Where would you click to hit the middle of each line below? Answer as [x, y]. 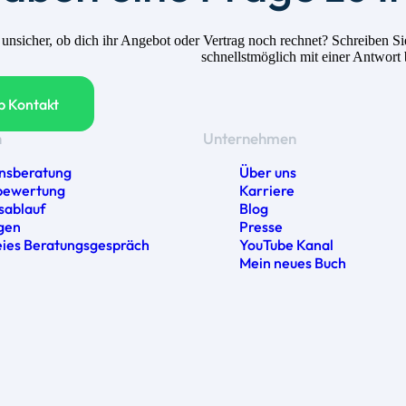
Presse [261, 226]
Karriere [267, 190]
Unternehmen [250, 138]
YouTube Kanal [286, 244]
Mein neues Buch [293, 262]
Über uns [268, 172]
